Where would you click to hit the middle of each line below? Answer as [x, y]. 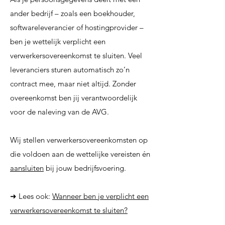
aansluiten [27, 168]
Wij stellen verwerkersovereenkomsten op [79, 140]
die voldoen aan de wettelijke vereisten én [80, 154]
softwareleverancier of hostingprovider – [77, 27]
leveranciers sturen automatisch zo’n [70, 70]
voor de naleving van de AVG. [60, 112]
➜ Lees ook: [31, 196]
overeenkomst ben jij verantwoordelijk [74, 98]
